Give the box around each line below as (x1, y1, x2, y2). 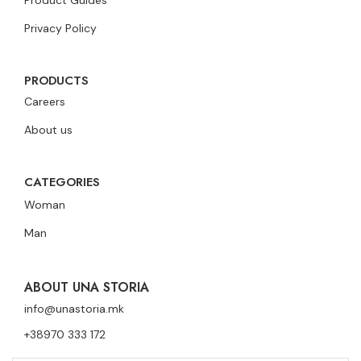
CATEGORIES (24, 173, 100, 192)
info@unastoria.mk (24, 301, 124, 317)
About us (24, 122, 73, 138)
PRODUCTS (24, 72, 89, 90)
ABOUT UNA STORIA (24, 278, 149, 297)
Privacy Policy (24, 21, 97, 36)
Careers (24, 94, 65, 110)
